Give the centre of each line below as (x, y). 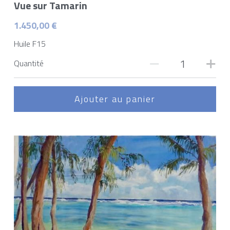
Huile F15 (30, 43)
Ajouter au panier (115, 99)
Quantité (28, 63)
